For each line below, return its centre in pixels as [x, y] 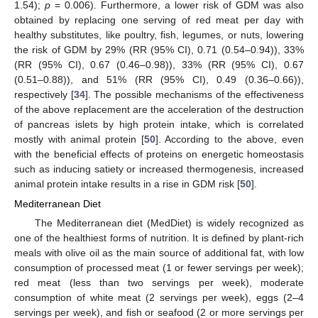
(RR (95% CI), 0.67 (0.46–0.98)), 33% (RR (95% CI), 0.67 [159, 64]
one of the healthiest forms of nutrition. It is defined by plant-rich [159, 238]
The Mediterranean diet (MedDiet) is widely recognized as [169, 223]
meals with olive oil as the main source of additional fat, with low [159, 253]
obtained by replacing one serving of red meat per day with [159, 20]
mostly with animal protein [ [79, 139]
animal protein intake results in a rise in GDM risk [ [127, 183]
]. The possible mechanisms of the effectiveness [194, 94]
